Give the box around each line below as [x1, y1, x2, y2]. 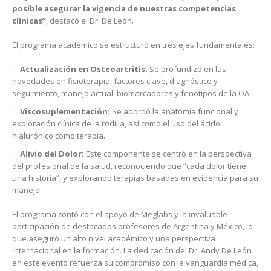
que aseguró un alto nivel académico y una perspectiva [12, 232, 215, 244]
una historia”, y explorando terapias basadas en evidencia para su [12, 172, 258, 183]
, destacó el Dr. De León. [46, 15, 134, 26]
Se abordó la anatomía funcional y [110, 105, 238, 117]
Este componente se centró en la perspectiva [84, 148, 252, 159]
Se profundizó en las [148, 63, 226, 74]
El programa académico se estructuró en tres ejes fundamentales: [12, 39, 255, 50]
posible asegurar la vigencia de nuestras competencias [12, 2, 236, 14]
